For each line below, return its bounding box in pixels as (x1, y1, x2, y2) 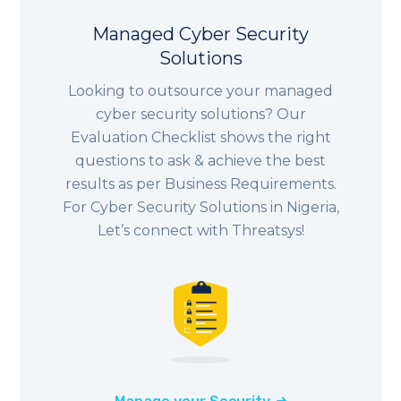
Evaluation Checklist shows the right (70, 129, 331, 147)
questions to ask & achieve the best (75, 152, 326, 170)
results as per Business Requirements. (64, 175, 337, 193)
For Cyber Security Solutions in (62, 199, 286, 217)
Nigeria (286, 199, 337, 217)
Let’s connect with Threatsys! (97, 222, 304, 240)
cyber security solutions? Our (95, 106, 306, 124)
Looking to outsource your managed (68, 82, 333, 100)
